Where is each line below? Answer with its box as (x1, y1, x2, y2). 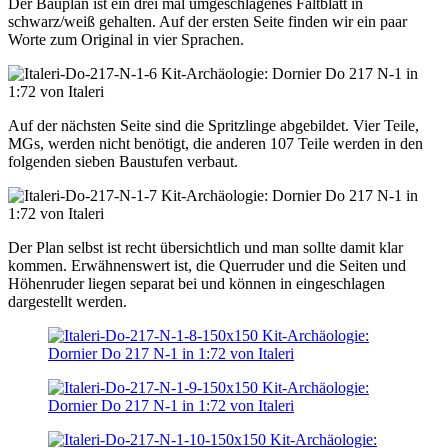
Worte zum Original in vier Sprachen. (8, 31, 244, 49)
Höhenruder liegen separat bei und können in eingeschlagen (8, 275, 385, 293)
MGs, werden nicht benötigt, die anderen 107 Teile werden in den (8, 135, 423, 153)
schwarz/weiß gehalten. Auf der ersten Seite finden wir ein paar (8, 13, 407, 31)
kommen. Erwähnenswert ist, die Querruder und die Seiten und (8, 257, 406, 275)
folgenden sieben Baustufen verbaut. (8, 153, 238, 171)
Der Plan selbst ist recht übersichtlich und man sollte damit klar (8, 239, 403, 257)
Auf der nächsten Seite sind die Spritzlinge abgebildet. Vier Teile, (8, 117, 419, 135)
